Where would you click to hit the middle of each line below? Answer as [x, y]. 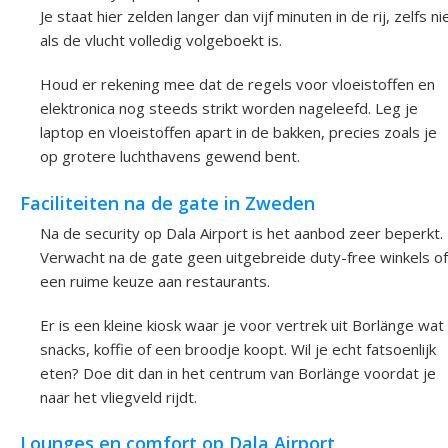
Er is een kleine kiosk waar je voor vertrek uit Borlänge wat [242, 324]
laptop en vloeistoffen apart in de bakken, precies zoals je [238, 132]
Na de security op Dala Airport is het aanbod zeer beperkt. [241, 232]
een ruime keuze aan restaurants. [155, 280]
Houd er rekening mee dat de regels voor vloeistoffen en [237, 84]
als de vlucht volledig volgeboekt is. [161, 40]
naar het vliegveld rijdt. [118, 396]
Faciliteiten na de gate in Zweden [167, 202]
